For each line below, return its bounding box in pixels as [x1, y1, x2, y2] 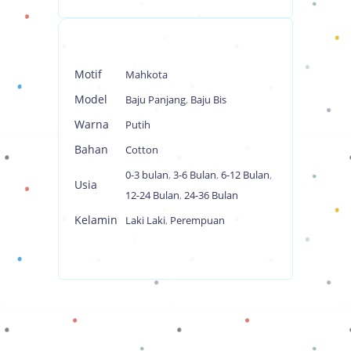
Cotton [125, 142, 158, 157]
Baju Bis [190, 92, 226, 107]
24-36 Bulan [184, 187, 238, 202]
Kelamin [74, 212, 118, 227]
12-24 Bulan [125, 187, 179, 202]
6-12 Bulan [221, 167, 270, 182]
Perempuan [170, 212, 225, 227]
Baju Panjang [125, 92, 186, 107]
